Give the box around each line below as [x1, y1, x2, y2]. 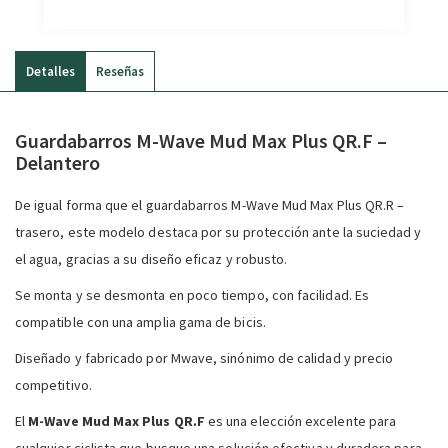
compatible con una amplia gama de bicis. [15, 312, 266, 331]
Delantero [15, 149, 100, 175]
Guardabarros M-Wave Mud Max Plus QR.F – [15, 127, 387, 153]
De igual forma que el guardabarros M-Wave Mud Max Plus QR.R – [15, 195, 405, 214]
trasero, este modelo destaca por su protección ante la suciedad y [15, 222, 422, 241]
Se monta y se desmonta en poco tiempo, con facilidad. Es [15, 285, 369, 304]
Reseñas [96, 63, 144, 81]
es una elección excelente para [204, 411, 397, 430]
